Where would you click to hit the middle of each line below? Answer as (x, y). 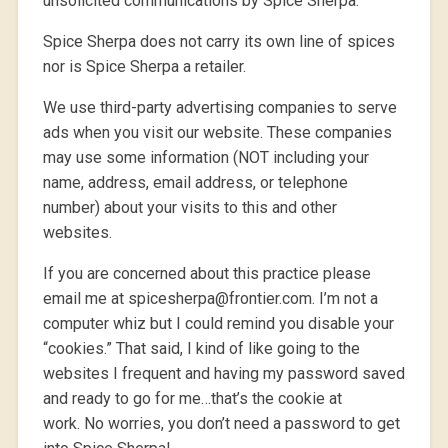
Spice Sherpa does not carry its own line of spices (218, 41)
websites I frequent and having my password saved (223, 373)
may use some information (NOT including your (205, 157)
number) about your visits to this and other (189, 207)
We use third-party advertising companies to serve (219, 107)
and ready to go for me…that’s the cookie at (192, 398)
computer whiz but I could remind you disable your (218, 323)
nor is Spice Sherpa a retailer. (144, 66)
